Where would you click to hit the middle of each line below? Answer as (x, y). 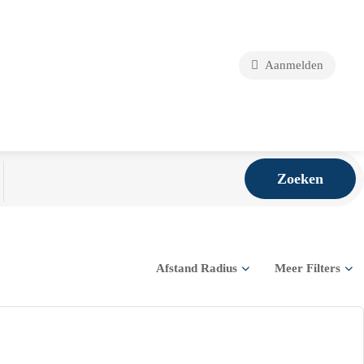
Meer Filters (308, 268)
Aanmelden (292, 65)
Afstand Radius (197, 268)
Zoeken (300, 178)
